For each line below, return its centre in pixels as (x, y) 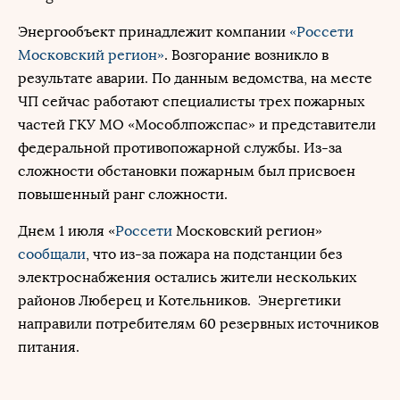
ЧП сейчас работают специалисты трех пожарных (191, 101)
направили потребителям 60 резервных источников (198, 324)
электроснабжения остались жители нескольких (187, 277)
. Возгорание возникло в (246, 55)
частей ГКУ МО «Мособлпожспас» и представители (197, 125)
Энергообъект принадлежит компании (154, 32)
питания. (49, 347)
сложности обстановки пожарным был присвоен (187, 171)
